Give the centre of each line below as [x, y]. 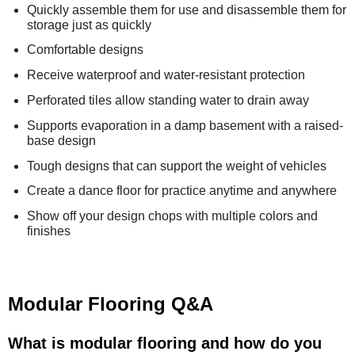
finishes [49, 231]
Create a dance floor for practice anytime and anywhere [182, 191]
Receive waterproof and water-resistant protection [166, 75]
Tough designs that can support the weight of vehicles [177, 166]
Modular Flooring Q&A [111, 304]
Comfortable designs [85, 50]
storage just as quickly [89, 25]
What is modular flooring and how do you [165, 344]
